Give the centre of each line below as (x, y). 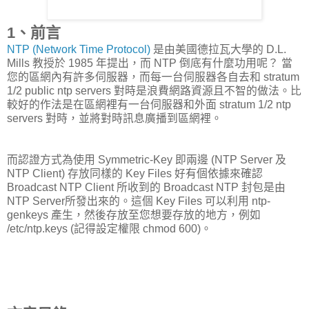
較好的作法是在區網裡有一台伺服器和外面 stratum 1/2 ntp (149, 104)
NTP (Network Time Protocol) (79, 49)
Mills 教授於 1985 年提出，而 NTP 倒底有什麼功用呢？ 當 (150, 63)
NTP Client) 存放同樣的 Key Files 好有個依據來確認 (135, 173)
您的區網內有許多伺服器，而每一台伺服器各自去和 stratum (153, 77)
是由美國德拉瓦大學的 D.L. (218, 49)
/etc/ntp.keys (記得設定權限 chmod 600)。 (109, 228)
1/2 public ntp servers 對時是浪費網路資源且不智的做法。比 (154, 90)
